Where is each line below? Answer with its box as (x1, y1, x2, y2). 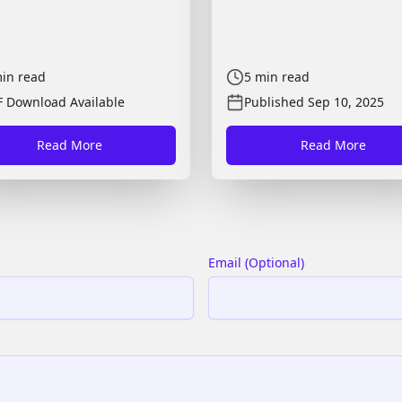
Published (244, 93, 304, 110)
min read (255, 68, 310, 85)
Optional (249, 254, 301, 271)
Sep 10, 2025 (308, 93, 384, 110)
